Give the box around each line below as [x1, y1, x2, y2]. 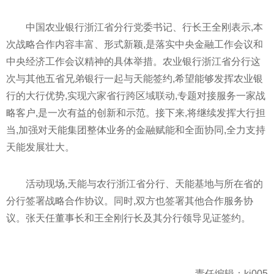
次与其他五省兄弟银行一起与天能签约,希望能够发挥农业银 [6, 73, 263, 84]
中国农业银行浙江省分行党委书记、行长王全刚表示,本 [26, 22, 263, 32]
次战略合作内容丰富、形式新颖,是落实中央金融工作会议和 [6, 39, 263, 50]
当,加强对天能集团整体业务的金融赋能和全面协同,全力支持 [6, 125, 265, 135]
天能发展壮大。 [6, 142, 75, 152]
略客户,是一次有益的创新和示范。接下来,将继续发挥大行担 [6, 108, 265, 118]
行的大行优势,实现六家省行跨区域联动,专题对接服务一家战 [6, 91, 265, 101]
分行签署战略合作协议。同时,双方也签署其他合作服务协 [6, 196, 253, 206]
